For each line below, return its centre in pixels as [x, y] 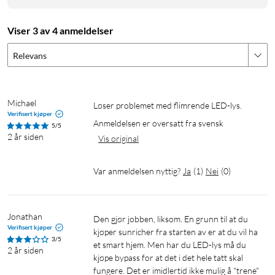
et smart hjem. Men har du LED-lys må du [170, 245]
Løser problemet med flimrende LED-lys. [171, 106]
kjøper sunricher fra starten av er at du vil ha [176, 232]
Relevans [30, 56]
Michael [22, 103]
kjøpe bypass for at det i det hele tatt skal [168, 258]
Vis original [118, 139]
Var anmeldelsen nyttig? [137, 171]
